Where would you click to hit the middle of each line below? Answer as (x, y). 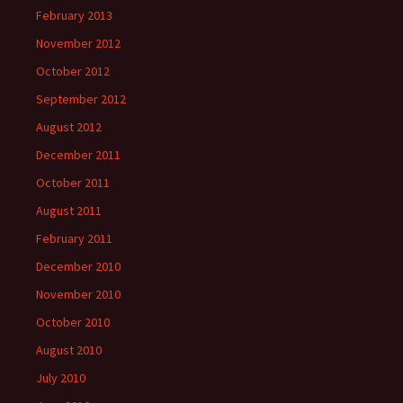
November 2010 (78, 294)
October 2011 (73, 183)
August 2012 (69, 127)
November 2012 (78, 43)
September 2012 (81, 99)
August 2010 (69, 350)
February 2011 (74, 238)
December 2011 (78, 155)
